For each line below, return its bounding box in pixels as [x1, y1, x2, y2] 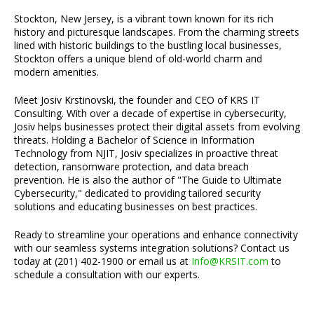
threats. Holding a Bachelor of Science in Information [14, 133, 254, 146]
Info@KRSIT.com [191, 254, 268, 268]
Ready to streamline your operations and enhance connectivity [14, 228, 298, 241]
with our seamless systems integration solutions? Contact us [14, 241, 289, 254]
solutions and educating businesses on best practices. [14, 200, 257, 213]
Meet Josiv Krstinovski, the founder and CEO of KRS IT [14, 93, 260, 107]
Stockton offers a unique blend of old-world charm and [14, 52, 262, 65]
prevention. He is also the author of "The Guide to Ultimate [14, 173, 282, 186]
